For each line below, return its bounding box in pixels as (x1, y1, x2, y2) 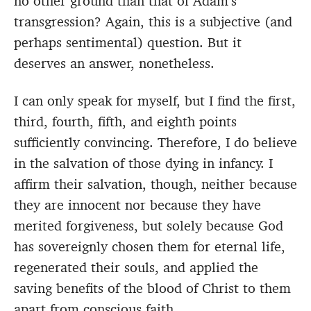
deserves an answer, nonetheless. (14, 54, 215, 73)
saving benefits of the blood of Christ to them (14, 279, 291, 298)
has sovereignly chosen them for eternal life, (14, 237, 285, 256)
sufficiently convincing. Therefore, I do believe (14, 133, 297, 152)
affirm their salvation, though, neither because (14, 175, 297, 194)
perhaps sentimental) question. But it (14, 33, 242, 52)
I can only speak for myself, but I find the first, (14, 92, 296, 110)
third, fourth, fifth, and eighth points (14, 112, 237, 131)
